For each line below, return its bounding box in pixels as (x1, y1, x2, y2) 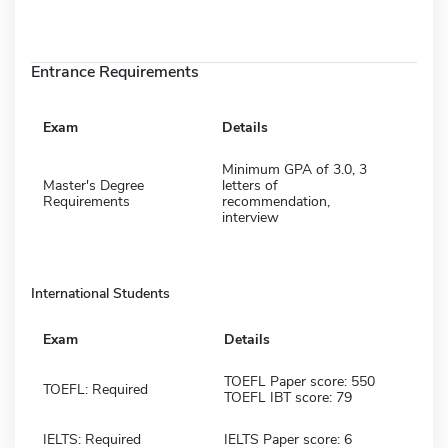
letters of (222, 175, 278, 195)
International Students (31, 283, 170, 303)
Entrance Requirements (31, 60, 199, 83)
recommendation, (222, 191, 330, 211)
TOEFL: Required (43, 379, 148, 399)
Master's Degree (43, 175, 144, 195)
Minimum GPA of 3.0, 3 (222, 159, 367, 179)
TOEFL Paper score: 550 (224, 371, 375, 391)
